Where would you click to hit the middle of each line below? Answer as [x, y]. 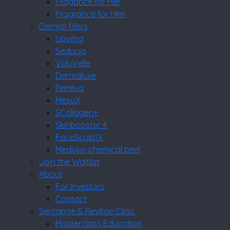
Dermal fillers [63, 26]
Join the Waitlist [69, 162]
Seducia [71, 51]
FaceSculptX [79, 137]
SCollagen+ [77, 112]
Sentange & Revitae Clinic [87, 211]
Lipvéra [69, 39]
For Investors [80, 186]
